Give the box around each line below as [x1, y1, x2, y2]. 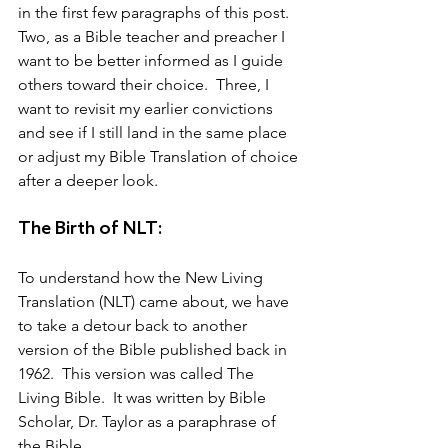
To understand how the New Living [18, 268, 267, 288]
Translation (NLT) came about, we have [18, 292, 293, 312]
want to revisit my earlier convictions [18, 99, 277, 119]
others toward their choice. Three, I [18, 75, 273, 95]
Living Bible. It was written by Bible [18, 388, 270, 408]
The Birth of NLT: [18, 218, 163, 241]
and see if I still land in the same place [18, 123, 291, 143]
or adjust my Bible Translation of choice [18, 147, 302, 167]
